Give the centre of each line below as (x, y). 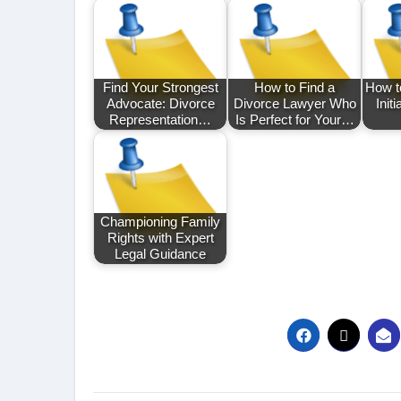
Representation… (160, 120)
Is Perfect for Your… (294, 120)
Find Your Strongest (160, 88)
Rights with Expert (160, 238)
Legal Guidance (160, 254)
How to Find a (294, 88)
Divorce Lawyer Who (294, 104)
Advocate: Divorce (160, 104)
